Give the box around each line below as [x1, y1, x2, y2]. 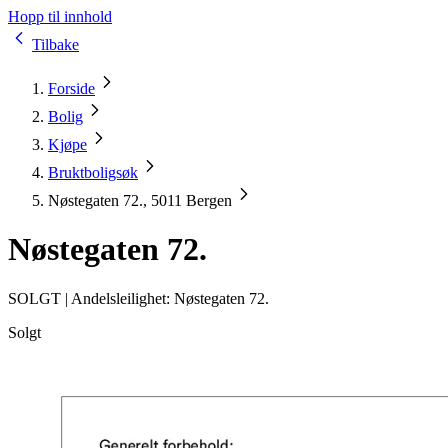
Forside [48, 80, 95, 97]
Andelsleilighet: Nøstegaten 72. [71, 289, 269, 307]
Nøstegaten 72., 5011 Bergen [48, 192, 232, 209]
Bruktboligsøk [48, 164, 138, 181]
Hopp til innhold [8, 8, 112, 25]
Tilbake [32, 36, 79, 53]
